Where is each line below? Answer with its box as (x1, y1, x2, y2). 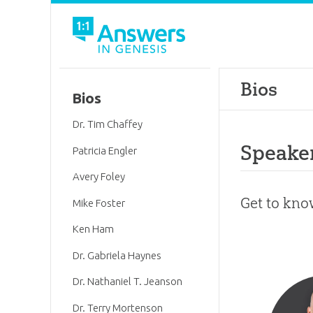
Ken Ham (73, 223, 115, 235)
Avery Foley (73, 170, 126, 183)
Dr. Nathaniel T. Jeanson (73, 275, 183, 288)
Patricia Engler (73, 144, 138, 156)
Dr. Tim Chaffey (73, 118, 143, 131)
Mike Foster (73, 196, 126, 209)
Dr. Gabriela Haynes (73, 249, 162, 261)
